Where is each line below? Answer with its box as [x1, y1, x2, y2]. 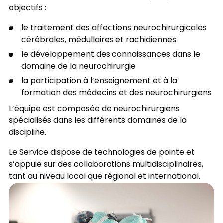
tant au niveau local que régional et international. [8, 170, 202, 184]
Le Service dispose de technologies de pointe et [8, 146, 195, 160]
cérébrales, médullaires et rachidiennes [21, 33, 176, 47]
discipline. [8, 126, 48, 140]
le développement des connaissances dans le [21, 48, 200, 61]
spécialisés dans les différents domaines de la [8, 114, 187, 128]
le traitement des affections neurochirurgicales [21, 21, 207, 35]
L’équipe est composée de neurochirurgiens [8, 103, 180, 116]
